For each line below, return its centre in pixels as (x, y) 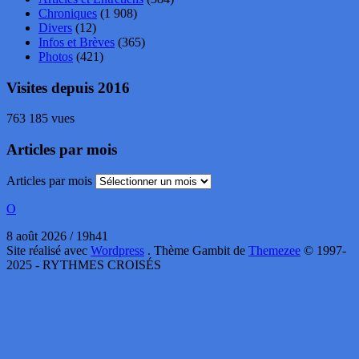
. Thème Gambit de (198, 250)
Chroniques (68, 13)
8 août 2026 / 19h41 (57, 236)
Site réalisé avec (48, 250)
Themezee (274, 250)
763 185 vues (40, 119)
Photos (56, 56)
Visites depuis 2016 (68, 87)
